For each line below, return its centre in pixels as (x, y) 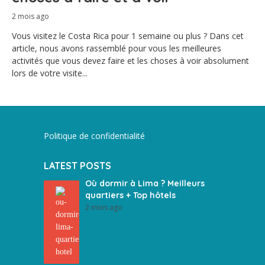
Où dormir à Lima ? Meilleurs (145, 183)
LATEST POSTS (77, 166)
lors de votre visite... (50, 73)
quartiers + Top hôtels (130, 195)
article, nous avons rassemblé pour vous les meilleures (117, 48)
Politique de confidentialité (94, 136)
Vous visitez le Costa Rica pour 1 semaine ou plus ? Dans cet (128, 36)
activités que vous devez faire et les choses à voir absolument (130, 61)
